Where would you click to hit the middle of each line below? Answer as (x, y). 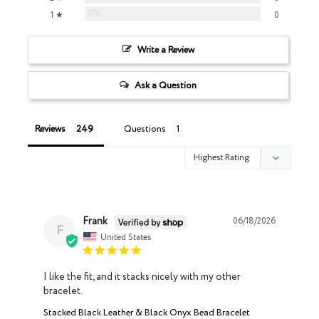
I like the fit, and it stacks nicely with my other (142, 277)
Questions (145, 129)
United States (126, 237)
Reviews (50, 129)
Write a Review (166, 50)
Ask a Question (166, 85)
